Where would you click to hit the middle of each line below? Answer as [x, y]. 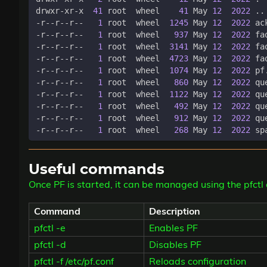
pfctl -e [50, 228]
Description [175, 211]
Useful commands [97, 170]
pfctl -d [50, 245]
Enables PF [173, 228]
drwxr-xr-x [64, 11]
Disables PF [175, 245]
